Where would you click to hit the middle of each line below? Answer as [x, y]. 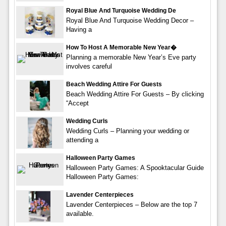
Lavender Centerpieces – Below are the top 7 [131, 205]
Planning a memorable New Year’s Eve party [131, 58]
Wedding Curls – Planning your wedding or [127, 131]
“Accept [77, 103]
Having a [79, 30]
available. [80, 214]
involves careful [89, 67]
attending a [82, 140]
